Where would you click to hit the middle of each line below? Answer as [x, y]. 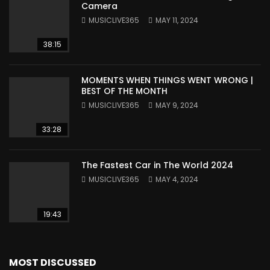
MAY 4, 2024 [177, 179]
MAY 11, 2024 [177, 20]
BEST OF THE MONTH [124, 91]
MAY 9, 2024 [177, 105]
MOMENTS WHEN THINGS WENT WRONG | [167, 80]
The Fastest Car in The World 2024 [157, 165]
